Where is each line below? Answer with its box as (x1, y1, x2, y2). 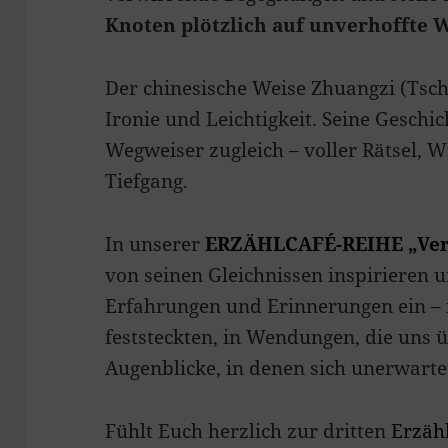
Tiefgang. (105, 168, 189, 195)
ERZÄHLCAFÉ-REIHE (205, 231, 404, 258)
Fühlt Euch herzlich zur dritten (105, 418, 387, 445)
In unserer (105, 231, 206, 258)
